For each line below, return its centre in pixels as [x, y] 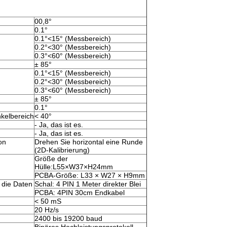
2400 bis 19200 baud [68, 218]
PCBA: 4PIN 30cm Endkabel [80, 193]
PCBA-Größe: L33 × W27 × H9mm [90, 175]
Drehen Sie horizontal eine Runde [89, 142]
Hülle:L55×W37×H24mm [74, 167]
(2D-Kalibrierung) [62, 150]
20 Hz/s [47, 210]
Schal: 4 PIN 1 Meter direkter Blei [88, 184]
